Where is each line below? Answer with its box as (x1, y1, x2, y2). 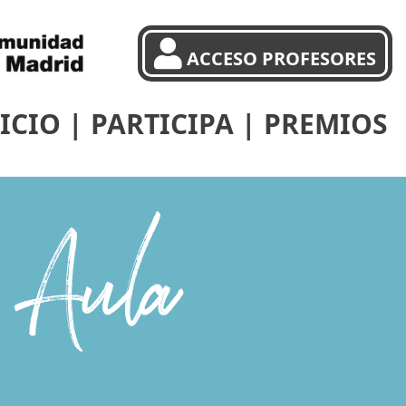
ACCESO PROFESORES (187, 45, 376, 71)
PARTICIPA (91, 104, 234, 142)
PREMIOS (264, 104, 388, 142)
